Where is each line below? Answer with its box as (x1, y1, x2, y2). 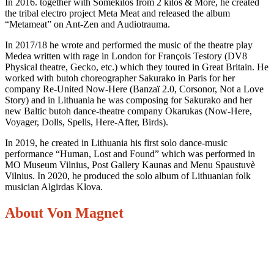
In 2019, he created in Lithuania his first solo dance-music (5, 137, 228, 148)
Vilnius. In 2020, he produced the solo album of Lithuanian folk (5, 170, 251, 181)
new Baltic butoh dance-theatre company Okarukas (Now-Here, (5, 105, 252, 116)
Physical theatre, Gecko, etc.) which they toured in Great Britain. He (5, 61, 268, 72)
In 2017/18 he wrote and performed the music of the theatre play (5, 39, 253, 50)
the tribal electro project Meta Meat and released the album (5, 7, 230, 18)
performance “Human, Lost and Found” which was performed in (5, 148, 255, 159)
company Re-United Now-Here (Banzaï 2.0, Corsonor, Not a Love (5, 83, 264, 94)
